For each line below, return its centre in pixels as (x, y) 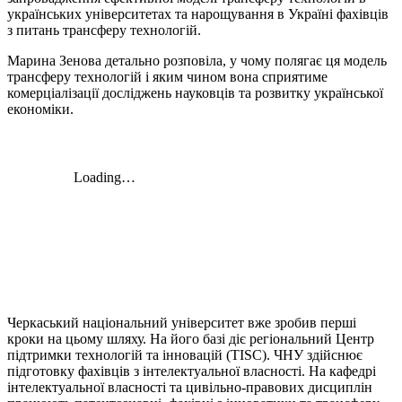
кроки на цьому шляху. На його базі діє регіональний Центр (191, 338)
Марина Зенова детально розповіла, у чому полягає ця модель (197, 60)
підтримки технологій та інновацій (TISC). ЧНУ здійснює (185, 354)
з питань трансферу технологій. (104, 30)
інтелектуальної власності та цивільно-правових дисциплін (190, 387)
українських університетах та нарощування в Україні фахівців (198, 13)
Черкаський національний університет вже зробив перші (182, 322)
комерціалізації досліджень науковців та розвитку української (195, 92)
